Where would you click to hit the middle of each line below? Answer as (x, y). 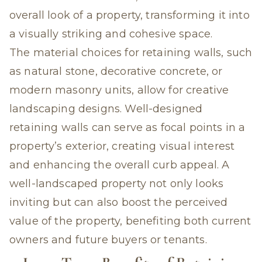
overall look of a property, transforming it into (130, 15)
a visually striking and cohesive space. (111, 34)
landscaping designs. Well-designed (106, 109)
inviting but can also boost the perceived (119, 202)
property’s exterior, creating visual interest (122, 146)
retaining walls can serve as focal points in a (127, 127)
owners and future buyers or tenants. (108, 240)
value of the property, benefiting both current (130, 221)
